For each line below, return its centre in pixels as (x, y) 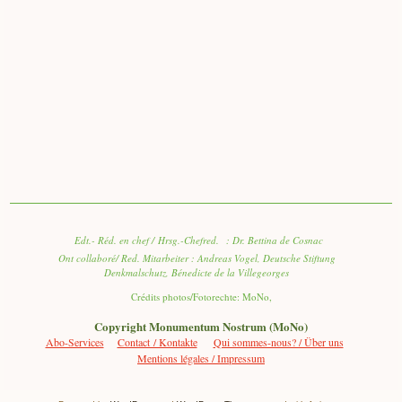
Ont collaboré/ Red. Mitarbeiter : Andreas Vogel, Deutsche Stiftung (197, 258)
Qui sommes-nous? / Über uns (278, 342)
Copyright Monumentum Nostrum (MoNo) (201, 327)
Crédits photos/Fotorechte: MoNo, (201, 297)
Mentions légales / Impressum (201, 358)
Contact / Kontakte (157, 342)
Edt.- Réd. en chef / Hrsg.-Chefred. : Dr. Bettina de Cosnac (197, 240)
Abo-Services (74, 342)
